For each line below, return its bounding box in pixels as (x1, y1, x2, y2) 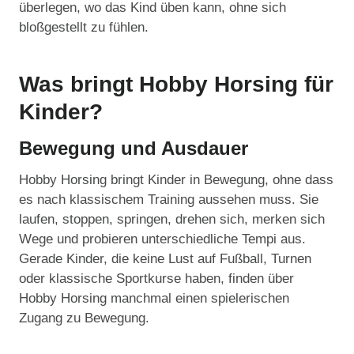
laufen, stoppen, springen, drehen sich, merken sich (19, 212, 325, 228)
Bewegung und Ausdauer (19, 137, 248, 160)
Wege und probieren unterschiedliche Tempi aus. (19, 232, 306, 247)
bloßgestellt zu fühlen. (19, 20, 149, 36)
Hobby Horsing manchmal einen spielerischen (19, 291, 289, 307)
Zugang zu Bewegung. (19, 311, 149, 326)
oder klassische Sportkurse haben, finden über (19, 271, 294, 287)
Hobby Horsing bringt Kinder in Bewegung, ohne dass (19, 172, 333, 188)
